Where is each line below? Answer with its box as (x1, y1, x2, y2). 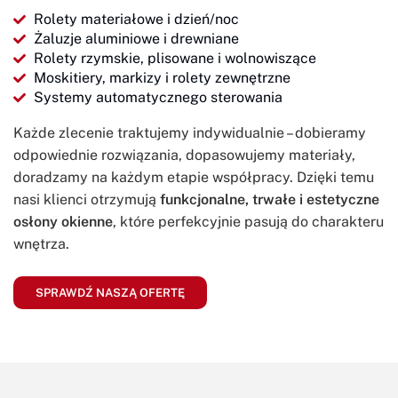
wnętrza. (13, 235, 69, 252)
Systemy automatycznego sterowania (33, 88, 283, 106)
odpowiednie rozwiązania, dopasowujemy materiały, (13, 146, 355, 163)
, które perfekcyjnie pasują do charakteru (113, 212, 384, 230)
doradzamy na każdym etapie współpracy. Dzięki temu (13, 168, 374, 186)
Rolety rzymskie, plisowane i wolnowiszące (33, 49, 316, 67)
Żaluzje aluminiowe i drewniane (33, 29, 239, 47)
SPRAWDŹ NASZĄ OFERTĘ (36, 285, 185, 299)
